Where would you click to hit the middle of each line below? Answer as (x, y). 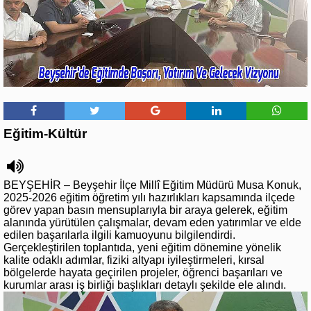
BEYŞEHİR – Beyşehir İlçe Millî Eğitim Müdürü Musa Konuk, (152, 185)
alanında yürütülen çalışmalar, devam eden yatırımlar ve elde (152, 222)
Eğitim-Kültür (45, 133)
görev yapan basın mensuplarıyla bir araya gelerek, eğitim (145, 210)
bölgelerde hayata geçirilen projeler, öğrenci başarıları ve (143, 272)
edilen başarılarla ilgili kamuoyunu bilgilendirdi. (119, 235)
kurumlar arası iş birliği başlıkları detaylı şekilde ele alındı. (145, 285)
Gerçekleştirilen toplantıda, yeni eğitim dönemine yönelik (142, 247)
